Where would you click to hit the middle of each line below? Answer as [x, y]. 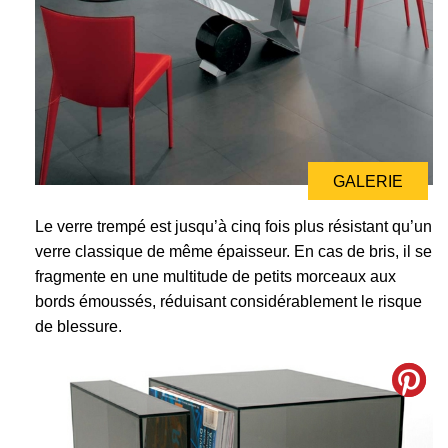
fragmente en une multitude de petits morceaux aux [215, 276]
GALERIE [368, 181]
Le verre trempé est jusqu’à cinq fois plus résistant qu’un [233, 226]
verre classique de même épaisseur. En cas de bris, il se [233, 251]
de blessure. [78, 326]
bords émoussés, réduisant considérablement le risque [228, 301]
